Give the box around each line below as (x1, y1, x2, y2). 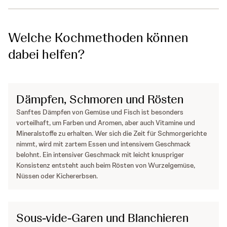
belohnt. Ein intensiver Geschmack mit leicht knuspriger (16, 150, 184, 160)
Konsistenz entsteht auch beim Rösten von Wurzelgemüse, (16, 161, 195, 170)
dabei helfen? (8, 46, 85, 63)
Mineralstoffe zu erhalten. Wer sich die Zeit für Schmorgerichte (16, 129, 207, 138)
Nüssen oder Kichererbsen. (16, 171, 98, 181)
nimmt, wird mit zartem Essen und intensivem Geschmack (16, 139, 191, 149)
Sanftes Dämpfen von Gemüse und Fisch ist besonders (16, 107, 183, 117)
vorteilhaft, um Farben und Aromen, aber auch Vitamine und (16, 118, 195, 128)
